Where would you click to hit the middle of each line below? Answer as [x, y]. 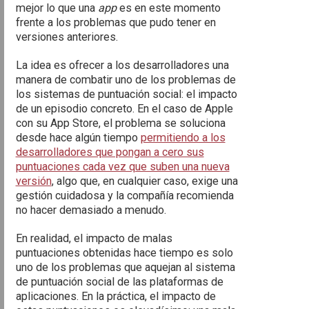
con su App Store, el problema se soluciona [120, 123]
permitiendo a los [183, 138]
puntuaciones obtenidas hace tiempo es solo [124, 253]
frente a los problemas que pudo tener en [116, 22]
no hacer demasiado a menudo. [91, 210]
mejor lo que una [57, 8]
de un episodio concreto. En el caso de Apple [124, 109]
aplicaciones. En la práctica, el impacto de [116, 296]
